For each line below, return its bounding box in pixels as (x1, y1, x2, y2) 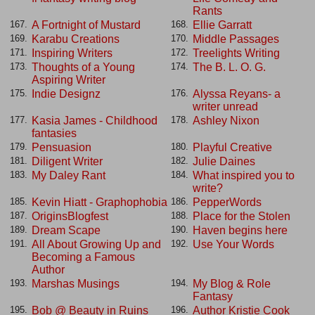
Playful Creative (193, 141, 272, 153)
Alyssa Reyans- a (193, 87, 281, 100)
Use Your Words (193, 238, 274, 250)
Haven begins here (193, 224, 288, 236)
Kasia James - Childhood (32, 114, 157, 127)
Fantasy (193, 290, 233, 302)
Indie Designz (32, 87, 101, 100)
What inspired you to (193, 169, 295, 181)
